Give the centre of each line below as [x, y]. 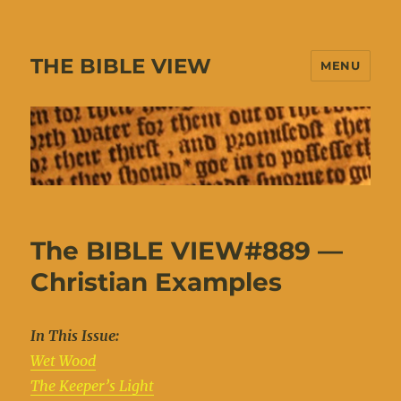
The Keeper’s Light [93, 386]
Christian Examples [157, 282]
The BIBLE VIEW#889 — [187, 251]
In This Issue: [75, 336]
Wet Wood [64, 361]
